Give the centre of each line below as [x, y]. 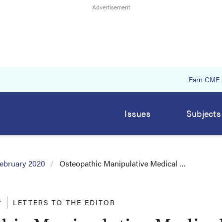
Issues [138, 113]
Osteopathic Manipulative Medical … [123, 163]
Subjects [203, 113]
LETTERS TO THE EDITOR [64, 202]
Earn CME [204, 79]
